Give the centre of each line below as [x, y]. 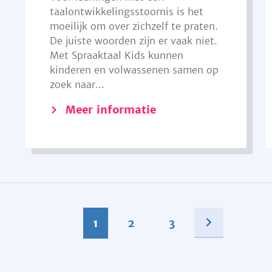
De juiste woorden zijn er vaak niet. [133, 41]
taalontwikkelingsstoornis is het [126, 12]
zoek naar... [77, 84]
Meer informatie [110, 110]
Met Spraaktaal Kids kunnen [116, 55]
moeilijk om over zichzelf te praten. [134, 26]
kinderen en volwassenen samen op [134, 70]
